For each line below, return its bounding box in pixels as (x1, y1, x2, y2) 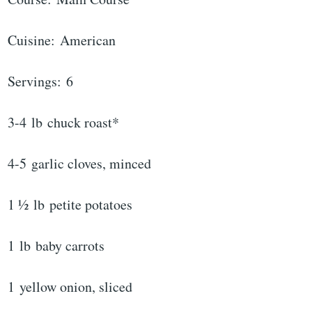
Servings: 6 (8, 72, 74, 91)
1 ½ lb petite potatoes (8, 195, 133, 214)
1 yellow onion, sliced (8, 277, 133, 297)
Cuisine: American (8, 31, 116, 50)
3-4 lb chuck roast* (8, 113, 120, 132)
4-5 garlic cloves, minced (8, 154, 152, 173)
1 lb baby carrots (8, 236, 105, 256)
